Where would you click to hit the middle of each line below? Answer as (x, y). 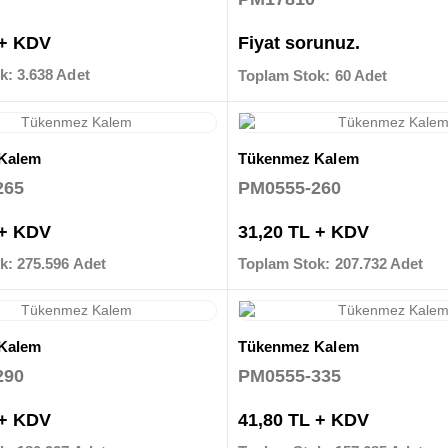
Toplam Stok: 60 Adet (312, 75)
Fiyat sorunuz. (298, 42)
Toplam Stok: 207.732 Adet (330, 264)
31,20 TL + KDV (303, 232)
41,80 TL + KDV (303, 420)
